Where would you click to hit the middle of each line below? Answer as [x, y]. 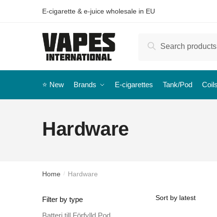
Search [163, 44]
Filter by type [62, 200]
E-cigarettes [134, 85]
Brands [85, 85]
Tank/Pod [178, 85]
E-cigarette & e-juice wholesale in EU [99, 11]
